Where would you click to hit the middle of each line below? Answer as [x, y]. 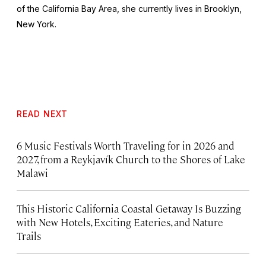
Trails [29, 235]
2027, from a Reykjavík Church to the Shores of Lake [131, 159]
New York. [37, 24]
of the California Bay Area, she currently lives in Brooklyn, [129, 8]
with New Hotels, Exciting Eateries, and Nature [120, 222]
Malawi [32, 172]
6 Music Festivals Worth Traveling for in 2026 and [125, 145]
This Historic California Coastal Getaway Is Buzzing [129, 208]
